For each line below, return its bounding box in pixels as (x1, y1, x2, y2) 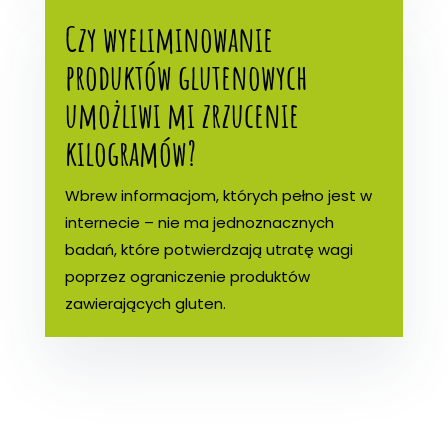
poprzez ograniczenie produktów (64, 265, 310, 287)
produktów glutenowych (64, 53, 308, 99)
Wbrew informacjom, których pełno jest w (64, 184, 372, 206)
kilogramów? (64, 129, 196, 175)
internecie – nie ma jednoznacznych (64, 211, 334, 233)
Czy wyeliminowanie (64, 15, 273, 61)
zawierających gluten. (64, 292, 226, 314)
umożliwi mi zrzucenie (64, 91, 299, 137)
